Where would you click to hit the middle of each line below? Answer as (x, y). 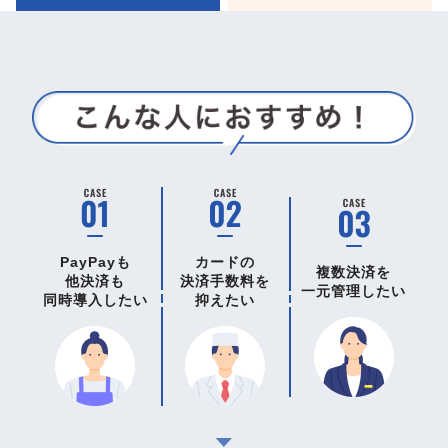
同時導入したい (95, 300)
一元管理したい (354, 290)
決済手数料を (225, 281)
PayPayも (95, 262)
